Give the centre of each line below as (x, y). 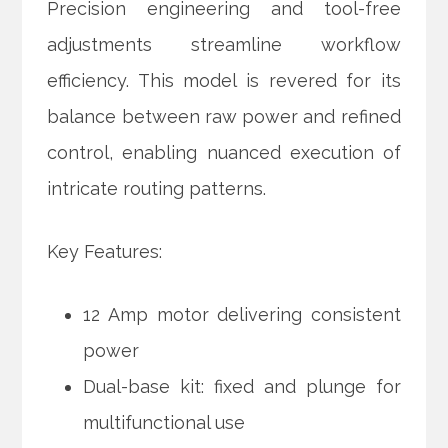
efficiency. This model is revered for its (224, 81)
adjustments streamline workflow (224, 45)
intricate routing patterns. (157, 189)
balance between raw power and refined (224, 117)
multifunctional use (164, 423)
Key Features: (105, 252)
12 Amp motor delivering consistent (242, 315)
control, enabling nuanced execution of (224, 153)
